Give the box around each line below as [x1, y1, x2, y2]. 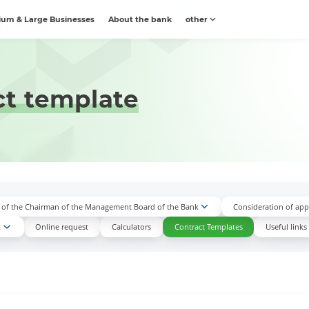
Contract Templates [174, 221, 243, 232]
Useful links [266, 221, 308, 232]
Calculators [111, 221, 151, 232]
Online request [35, 221, 89, 232]
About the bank [108, 14, 172, 24]
